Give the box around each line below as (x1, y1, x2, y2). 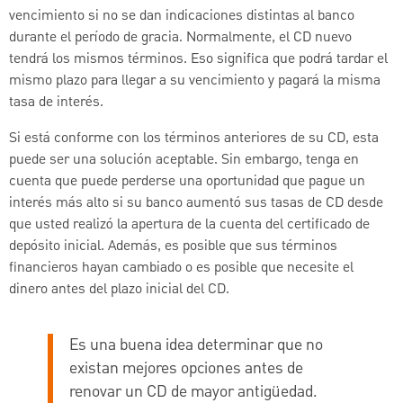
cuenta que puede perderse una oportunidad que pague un (9, 170, 365, 193)
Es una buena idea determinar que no (68, 334, 323, 357)
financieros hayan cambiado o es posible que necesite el (9, 256, 354, 279)
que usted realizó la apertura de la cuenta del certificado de (9, 213, 370, 236)
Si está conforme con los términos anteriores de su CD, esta (9, 127, 379, 149)
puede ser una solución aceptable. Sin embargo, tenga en (9, 148, 359, 171)
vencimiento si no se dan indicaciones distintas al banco (9, 4, 354, 27)
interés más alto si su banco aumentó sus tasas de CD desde (9, 192, 383, 214)
